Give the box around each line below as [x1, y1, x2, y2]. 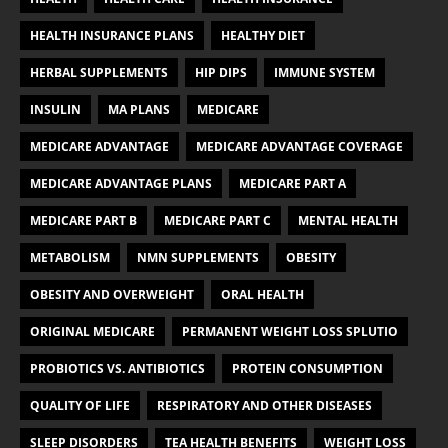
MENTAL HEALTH [298, 211, 398, 229]
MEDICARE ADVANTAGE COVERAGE [196, 137, 403, 155]
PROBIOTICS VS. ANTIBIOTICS [30, 359, 205, 377]
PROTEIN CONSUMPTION [232, 359, 383, 377]
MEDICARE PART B [30, 211, 137, 229]
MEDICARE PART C [164, 211, 271, 229]
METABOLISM [30, 248, 110, 266]
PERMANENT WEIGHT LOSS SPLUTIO [182, 322, 398, 340]
